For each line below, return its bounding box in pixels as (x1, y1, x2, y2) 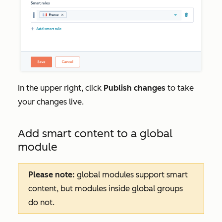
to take (166, 83, 194, 93)
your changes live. (18, 97, 84, 107)
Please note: (28, 170, 75, 180)
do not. (28, 198, 55, 208)
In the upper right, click (18, 83, 104, 93)
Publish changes (104, 83, 166, 93)
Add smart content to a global (18, 127, 172, 141)
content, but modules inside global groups (28, 184, 183, 194)
